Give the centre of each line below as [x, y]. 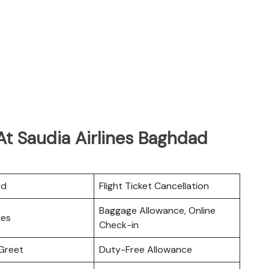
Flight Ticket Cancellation [154, 186]
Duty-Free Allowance [146, 249]
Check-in [119, 225]
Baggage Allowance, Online [157, 210]
